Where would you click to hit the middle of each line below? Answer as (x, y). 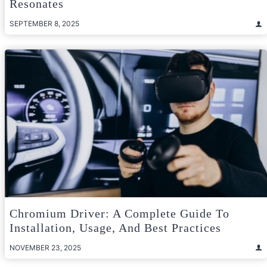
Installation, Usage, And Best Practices (115, 227)
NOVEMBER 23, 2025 (45, 247)
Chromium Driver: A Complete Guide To (119, 213)
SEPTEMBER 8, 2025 (44, 24)
